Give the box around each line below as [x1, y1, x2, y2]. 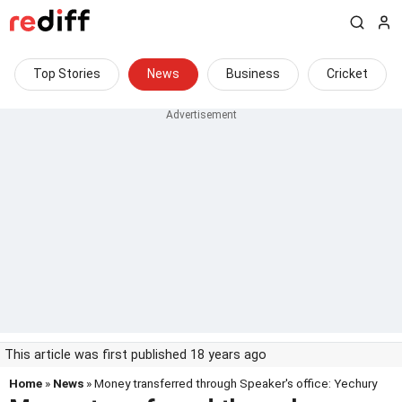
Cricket [327, 66, 368, 81]
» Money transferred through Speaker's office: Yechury [83, 376, 377, 390]
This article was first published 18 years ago [4, 347, 267, 363]
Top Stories [33, 66, 100, 81]
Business [226, 66, 280, 81]
